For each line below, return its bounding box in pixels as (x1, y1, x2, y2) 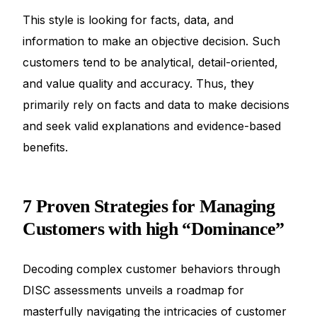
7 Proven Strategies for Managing (23, 195, 275, 217)
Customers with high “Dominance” (23, 218, 284, 239)
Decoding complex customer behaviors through (23, 261, 281, 276)
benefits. (23, 139, 69, 154)
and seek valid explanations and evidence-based (23, 118, 282, 133)
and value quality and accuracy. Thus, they (23, 76, 255, 91)
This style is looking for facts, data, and (23, 12, 234, 27)
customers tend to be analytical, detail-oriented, (23, 54, 279, 69)
